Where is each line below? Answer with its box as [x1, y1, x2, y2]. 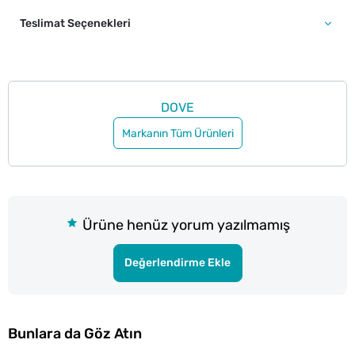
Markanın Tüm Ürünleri [121, 126, 234, 140]
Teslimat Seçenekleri [20, 17, 131, 30]
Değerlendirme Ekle [124, 256, 231, 269]
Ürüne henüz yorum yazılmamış [79, 216, 290, 234]
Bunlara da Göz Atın [8, 325, 142, 342]
